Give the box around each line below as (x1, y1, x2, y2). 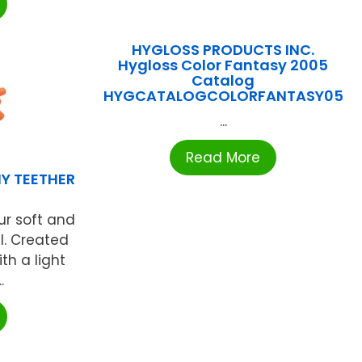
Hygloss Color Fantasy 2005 (118, 55, 329, 76)
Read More (186, 148, 261, 168)
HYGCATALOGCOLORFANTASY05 (103, 86, 343, 107)
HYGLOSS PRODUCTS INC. (132, 40, 315, 61)
